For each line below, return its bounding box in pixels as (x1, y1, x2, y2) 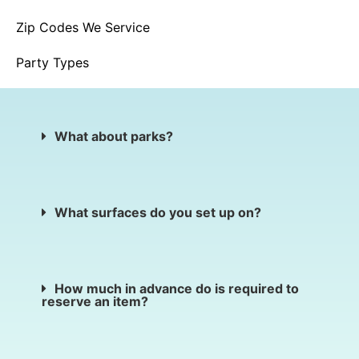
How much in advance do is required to (54, 280, 299, 297)
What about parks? (54, 128, 176, 145)
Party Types (16, 54, 89, 71)
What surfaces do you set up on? (54, 204, 261, 221)
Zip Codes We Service (16, 19, 150, 36)
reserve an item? (42, 293, 148, 310)
